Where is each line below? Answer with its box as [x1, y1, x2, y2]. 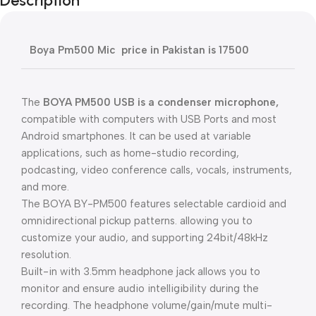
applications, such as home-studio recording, [21, 147, 239, 159]
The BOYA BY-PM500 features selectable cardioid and [21, 197, 286, 210]
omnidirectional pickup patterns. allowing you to [21, 214, 253, 227]
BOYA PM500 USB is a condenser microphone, [43, 96, 279, 109]
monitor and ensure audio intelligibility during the [21, 282, 259, 295]
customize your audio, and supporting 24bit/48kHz [21, 231, 268, 244]
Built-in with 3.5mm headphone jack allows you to [21, 265, 260, 278]
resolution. [21, 248, 71, 261]
